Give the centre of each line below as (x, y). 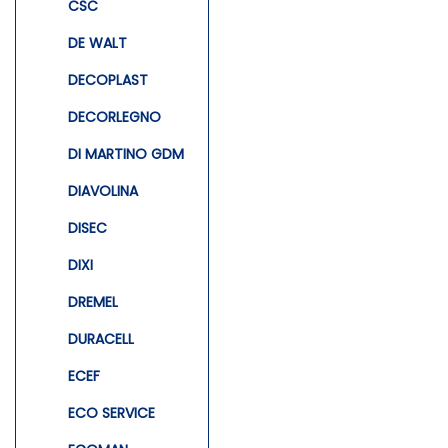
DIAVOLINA (103, 190)
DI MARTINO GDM (126, 153)
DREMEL (93, 301)
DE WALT (97, 42)
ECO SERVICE (111, 412)
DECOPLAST (108, 79)
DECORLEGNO (114, 116)
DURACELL (101, 338)
